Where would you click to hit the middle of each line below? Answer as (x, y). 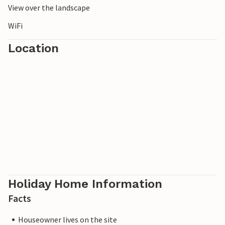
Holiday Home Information (85, 184)
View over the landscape (49, 8)
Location (33, 48)
